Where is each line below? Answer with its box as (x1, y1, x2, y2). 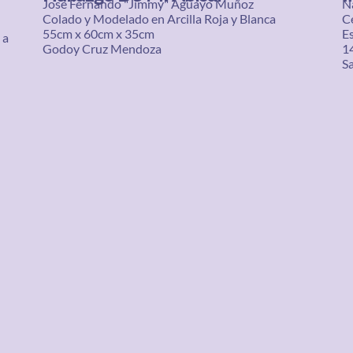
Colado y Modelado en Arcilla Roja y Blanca (43, 11, 276, 26)
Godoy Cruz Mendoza (43, 41, 162, 56)
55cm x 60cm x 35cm (43, 26, 154, 41)
